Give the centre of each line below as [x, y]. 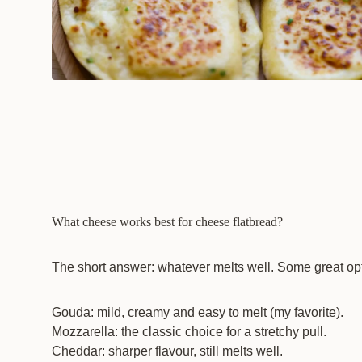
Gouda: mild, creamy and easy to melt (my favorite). [198, 312]
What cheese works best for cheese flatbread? [167, 222]
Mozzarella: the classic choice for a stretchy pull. [189, 332]
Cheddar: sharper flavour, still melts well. [167, 351]
